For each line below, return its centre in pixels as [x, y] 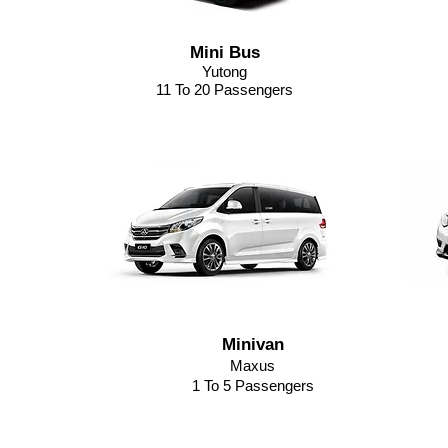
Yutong [224, 71]
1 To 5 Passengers [252, 385]
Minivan [252, 344]
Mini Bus [224, 52]
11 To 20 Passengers [224, 89]
